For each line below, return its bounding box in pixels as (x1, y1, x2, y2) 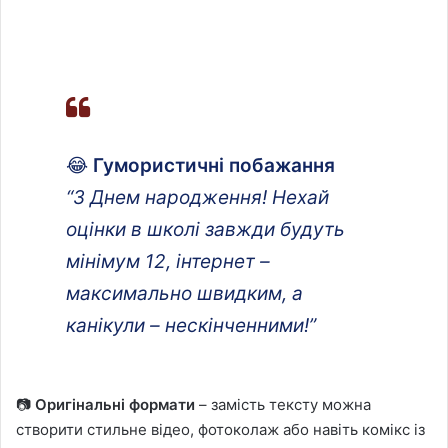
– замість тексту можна (195, 394, 371, 414)
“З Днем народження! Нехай (66, 185, 329, 209)
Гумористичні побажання (93, 153, 335, 177)
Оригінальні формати (35, 394, 195, 414)
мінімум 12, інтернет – (66, 249, 270, 273)
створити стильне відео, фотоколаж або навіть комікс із (16, 419, 425, 439)
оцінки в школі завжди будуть (66, 217, 345, 241)
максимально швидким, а (66, 281, 303, 305)
